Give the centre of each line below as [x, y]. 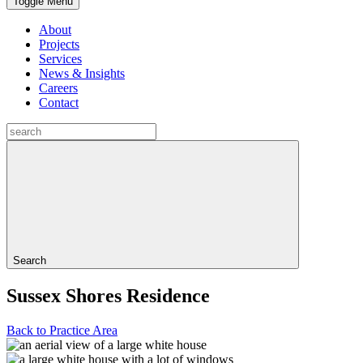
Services [60, 59]
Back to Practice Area [62, 330]
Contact [59, 102]
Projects [59, 44]
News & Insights [82, 73]
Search [30, 261]
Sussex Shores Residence [108, 295]
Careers [58, 88]
